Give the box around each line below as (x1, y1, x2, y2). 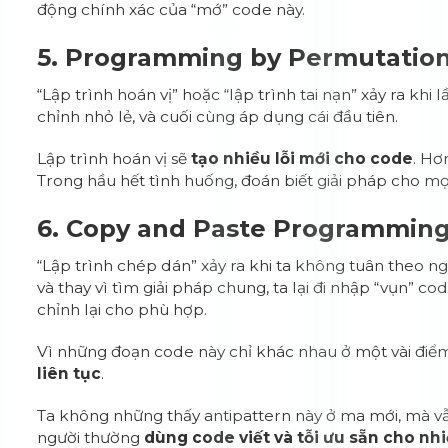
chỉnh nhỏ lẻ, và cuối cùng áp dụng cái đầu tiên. (37, 107, 399, 126)
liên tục (37, 364, 102, 383)
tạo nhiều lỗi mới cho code (191, 149, 414, 168)
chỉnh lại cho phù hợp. (37, 300, 208, 319)
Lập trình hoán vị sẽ (37, 149, 192, 168)
